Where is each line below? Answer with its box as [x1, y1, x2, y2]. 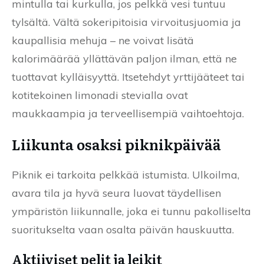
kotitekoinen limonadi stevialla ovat [12, 88, 188, 102]
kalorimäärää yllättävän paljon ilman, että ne [12, 51, 237, 65]
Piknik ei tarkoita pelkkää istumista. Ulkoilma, [12, 167, 239, 181]
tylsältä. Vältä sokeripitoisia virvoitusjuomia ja [12, 15, 241, 29]
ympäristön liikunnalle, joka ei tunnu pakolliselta [12, 204, 251, 218]
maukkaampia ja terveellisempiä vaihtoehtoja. [12, 106, 244, 120]
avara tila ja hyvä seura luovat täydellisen [12, 186, 221, 200]
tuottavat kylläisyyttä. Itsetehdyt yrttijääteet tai [12, 70, 245, 84]
